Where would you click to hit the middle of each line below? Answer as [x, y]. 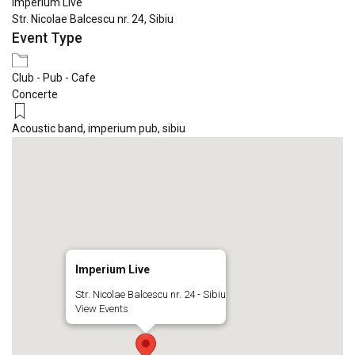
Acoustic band [48, 129]
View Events [102, 309]
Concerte [35, 95]
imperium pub [123, 129]
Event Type [47, 38]
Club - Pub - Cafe [54, 78]
